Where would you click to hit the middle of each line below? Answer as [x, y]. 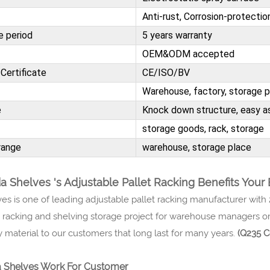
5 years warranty [177, 35]
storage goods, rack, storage [203, 128]
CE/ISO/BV [166, 72]
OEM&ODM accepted [188, 54]
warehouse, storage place [196, 147]
